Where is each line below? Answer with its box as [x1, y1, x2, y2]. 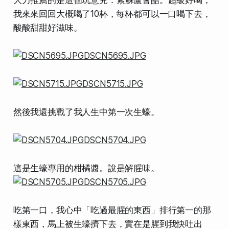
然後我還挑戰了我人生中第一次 [13, 106, 134, 117]
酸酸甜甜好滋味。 [13, 22, 82, 33]
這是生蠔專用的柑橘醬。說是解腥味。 [13, 163, 159, 173]
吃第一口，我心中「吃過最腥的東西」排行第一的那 [13, 204, 211, 215]
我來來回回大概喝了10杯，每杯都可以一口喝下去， [13, 8, 211, 19]
